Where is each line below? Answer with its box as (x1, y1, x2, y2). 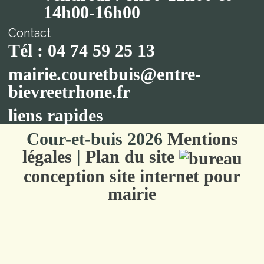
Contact (8, 26, 51, 41)
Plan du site (85, 147, 174, 167)
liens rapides (8, 105, 104, 126)
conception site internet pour (24, 166, 240, 186)
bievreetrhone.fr (8, 82, 131, 102)
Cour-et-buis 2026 (26, 129, 167, 149)
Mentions (167, 129, 238, 149)
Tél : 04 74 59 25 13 (8, 41, 156, 61)
